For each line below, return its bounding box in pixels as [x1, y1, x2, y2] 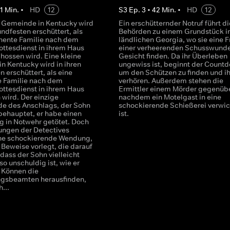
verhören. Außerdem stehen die [118, 76, 223, 85]
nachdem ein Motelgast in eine [118, 92, 221, 102]
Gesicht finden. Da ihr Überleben [118, 51, 227, 61]
